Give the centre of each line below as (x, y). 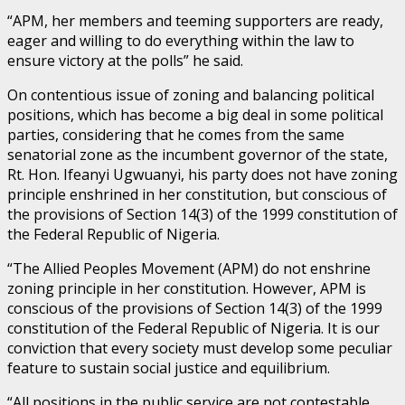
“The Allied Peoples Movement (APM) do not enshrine (189, 268)
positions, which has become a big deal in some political (195, 114)
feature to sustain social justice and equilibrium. (169, 367)
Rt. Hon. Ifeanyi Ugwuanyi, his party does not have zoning (202, 174)
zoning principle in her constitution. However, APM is (187, 288)
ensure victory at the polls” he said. (125, 60)
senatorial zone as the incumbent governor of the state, (198, 154)
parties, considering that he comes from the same (176, 134)
